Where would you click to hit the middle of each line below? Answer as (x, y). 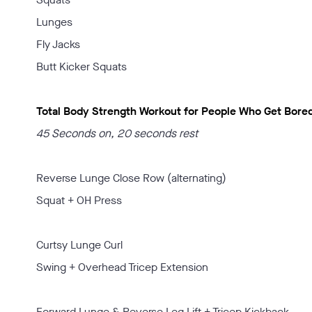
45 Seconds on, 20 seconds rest (117, 133)
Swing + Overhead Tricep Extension (122, 267)
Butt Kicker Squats (81, 67)
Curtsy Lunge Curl (79, 245)
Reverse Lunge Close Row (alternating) (131, 178)
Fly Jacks (58, 44)
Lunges (54, 22)
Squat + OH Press (79, 200)
